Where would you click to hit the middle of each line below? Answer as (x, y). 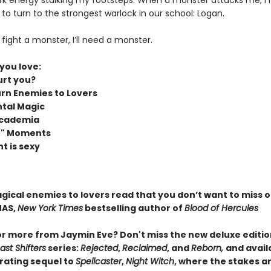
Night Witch (150, 261)
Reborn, (208, 248)
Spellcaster (98, 261)
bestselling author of (133, 208)
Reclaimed (144, 248)
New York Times (50, 208)
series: (63, 248)
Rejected (99, 248)
